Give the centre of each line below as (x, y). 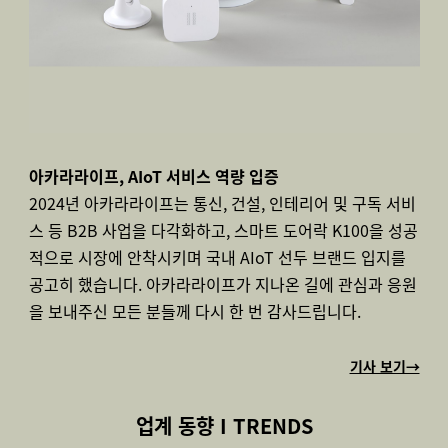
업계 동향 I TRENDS (224, 425)
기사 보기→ (384, 366)
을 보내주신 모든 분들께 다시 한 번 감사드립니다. (194, 311)
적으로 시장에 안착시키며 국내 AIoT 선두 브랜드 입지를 (217, 257)
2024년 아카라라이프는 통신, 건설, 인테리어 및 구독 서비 (222, 203)
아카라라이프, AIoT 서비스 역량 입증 (153, 176)
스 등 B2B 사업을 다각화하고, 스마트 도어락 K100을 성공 (223, 230)
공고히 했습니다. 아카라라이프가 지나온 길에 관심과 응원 (222, 284)
